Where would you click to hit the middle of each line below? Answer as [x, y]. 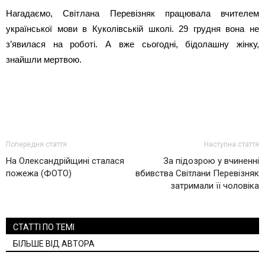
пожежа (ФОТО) [39, 173]
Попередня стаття [36, 144]
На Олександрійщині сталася [65, 161]
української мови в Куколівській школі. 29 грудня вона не [132, 29]
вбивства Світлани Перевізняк [197, 173]
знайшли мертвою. [44, 59]
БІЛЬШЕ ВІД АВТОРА [54, 244]
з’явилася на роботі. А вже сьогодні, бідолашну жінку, [132, 44]
